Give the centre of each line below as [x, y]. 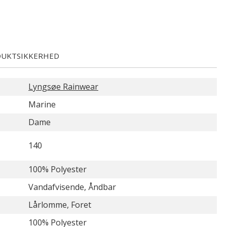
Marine [42, 104]
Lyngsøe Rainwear [63, 87]
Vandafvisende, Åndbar [72, 187]
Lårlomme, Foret [60, 205]
